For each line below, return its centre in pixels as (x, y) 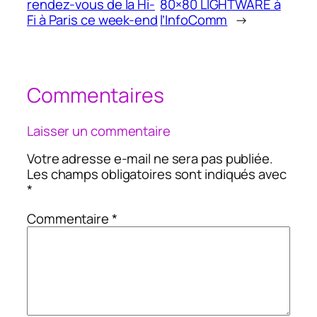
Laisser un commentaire (99, 131)
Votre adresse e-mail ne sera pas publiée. (150, 159)
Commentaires (96, 96)
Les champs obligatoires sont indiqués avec (157, 174)
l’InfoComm (194, 20)
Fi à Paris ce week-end (92, 20)
